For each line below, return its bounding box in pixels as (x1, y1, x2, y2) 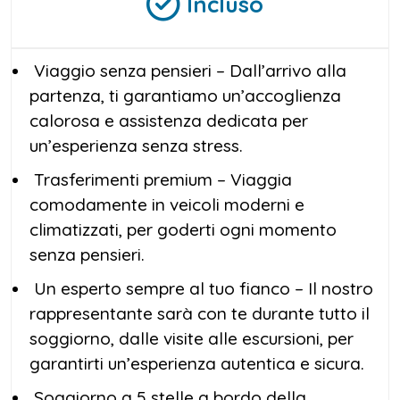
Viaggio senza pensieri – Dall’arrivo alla (29, 59, 346, 81)
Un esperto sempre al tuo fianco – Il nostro (29, 277, 373, 299)
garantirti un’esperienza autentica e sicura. (29, 352, 364, 374)
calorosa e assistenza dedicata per (29, 109, 308, 131)
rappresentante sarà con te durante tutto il (29, 302, 370, 324)
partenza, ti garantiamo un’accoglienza (29, 84, 341, 106)
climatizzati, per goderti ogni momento (29, 218, 337, 240)
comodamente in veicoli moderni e (29, 193, 304, 215)
